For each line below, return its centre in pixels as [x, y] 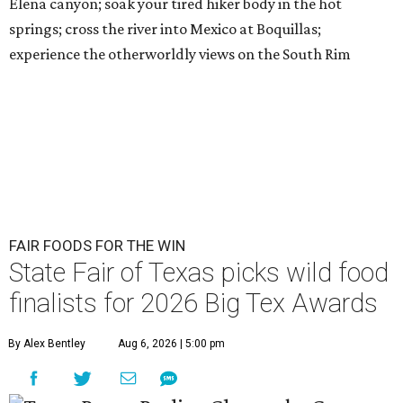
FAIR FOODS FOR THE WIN [97, 246]
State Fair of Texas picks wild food [199, 273]
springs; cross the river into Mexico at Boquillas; [165, 29]
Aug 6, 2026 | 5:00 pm [171, 344]
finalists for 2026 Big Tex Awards [193, 304]
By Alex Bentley [47, 344]
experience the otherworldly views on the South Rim [180, 54]
